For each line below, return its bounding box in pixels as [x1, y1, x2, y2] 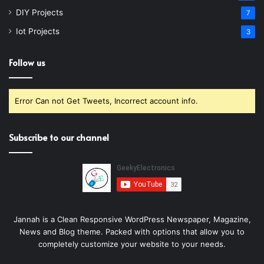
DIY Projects [16, 7, 63, 17]
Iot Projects [16, 26, 60, 36]
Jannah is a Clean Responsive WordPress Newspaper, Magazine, [13, 214, 251, 224]
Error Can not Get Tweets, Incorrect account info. [15, 95, 198, 105]
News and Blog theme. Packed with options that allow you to [19, 226, 245, 236]
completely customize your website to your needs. [38, 239, 226, 249]
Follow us [9, 55, 45, 68]
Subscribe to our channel [9, 130, 109, 143]
